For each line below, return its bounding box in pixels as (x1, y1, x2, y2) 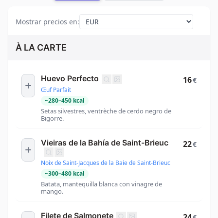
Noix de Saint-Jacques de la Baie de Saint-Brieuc (41, 159, 170, 167)
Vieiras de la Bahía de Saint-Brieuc (41, 137, 168, 147)
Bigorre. (41, 113, 64, 123)
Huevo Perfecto (41, 73, 99, 83)
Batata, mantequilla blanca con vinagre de (41, 180, 162, 189)
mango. (41, 187, 63, 196)
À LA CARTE (16, 42, 67, 53)
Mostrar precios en (16, 17, 77, 26)
